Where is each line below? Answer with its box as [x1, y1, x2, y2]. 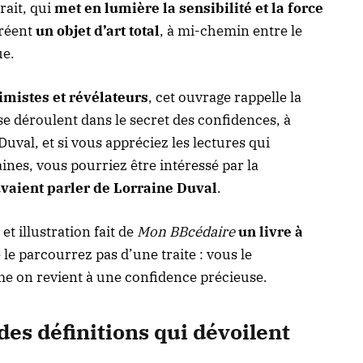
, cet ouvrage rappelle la [148, 88, 301, 107]
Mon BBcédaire [137, 223, 235, 241]
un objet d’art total [36, 22, 160, 41]
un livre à [238, 223, 303, 241]
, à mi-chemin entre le [160, 22, 302, 41]
